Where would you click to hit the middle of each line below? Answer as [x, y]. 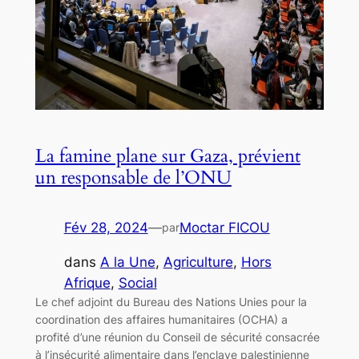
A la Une [127, 262]
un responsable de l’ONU [133, 177]
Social [137, 282]
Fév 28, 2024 [106, 227]
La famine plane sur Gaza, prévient [167, 155]
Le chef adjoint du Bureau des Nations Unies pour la [171, 301]
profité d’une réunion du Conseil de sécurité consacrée [177, 337]
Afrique [87, 282]
